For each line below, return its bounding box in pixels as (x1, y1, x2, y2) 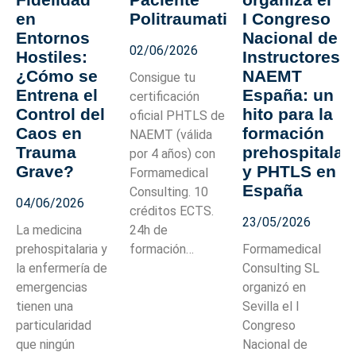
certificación (129, 88, 199, 104)
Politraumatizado (129, 9, 266, 28)
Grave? (16, 161, 74, 180)
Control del (16, 104, 105, 123)
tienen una (16, 298, 73, 314)
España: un (242, 85, 335, 104)
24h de (129, 222, 168, 238)
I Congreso (242, 9, 331, 28)
